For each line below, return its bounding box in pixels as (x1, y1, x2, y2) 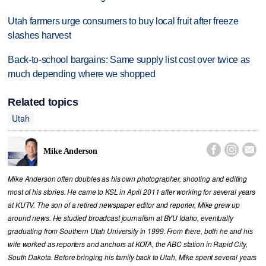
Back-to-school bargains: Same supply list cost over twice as (8, 54, 251, 65)
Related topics (8, 96, 78, 109)
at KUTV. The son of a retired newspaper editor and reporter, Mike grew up (8, 200, 240, 210)
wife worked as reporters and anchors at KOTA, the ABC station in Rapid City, (8, 239, 248, 249)
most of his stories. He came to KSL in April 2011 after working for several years (8, 187, 255, 197)
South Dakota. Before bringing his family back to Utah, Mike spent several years (8, 252, 257, 262)
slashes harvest (8, 30, 71, 41)
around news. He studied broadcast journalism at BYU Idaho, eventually (8, 213, 233, 223)
